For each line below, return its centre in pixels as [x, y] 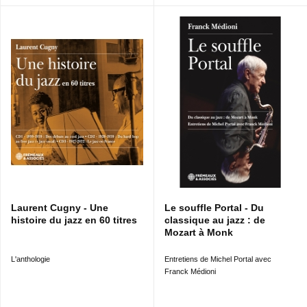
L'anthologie [30, 259]
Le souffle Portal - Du [214, 208]
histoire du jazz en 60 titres [74, 220]
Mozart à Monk [199, 233]
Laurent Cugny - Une [60, 208]
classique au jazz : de [215, 220]
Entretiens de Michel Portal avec [218, 259]
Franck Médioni [191, 272]
